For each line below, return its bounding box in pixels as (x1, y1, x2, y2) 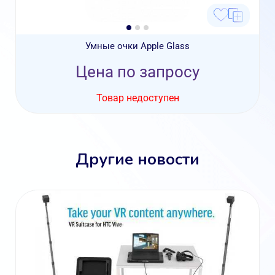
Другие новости (76, 146, 199, 169)
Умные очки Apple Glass (85, 41, 190, 52)
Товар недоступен (96, 92, 179, 104)
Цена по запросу (76, 63, 199, 81)
